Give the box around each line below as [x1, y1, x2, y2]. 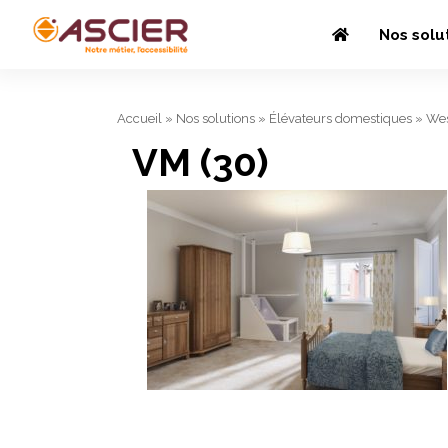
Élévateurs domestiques [269, 111, 412, 126]
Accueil [117, 111, 162, 126]
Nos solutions [176, 111, 255, 126]
